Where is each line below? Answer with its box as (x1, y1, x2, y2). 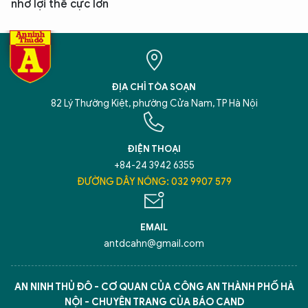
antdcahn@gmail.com (104, 237, 204, 250)
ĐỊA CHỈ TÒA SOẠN (112, 80, 196, 93)
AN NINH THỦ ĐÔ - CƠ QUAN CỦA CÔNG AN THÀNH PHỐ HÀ (14, 280, 294, 293)
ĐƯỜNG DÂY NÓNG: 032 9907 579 (76, 175, 232, 188)
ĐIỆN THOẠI (127, 142, 181, 155)
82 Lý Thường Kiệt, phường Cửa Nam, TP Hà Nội (50, 97, 258, 109)
